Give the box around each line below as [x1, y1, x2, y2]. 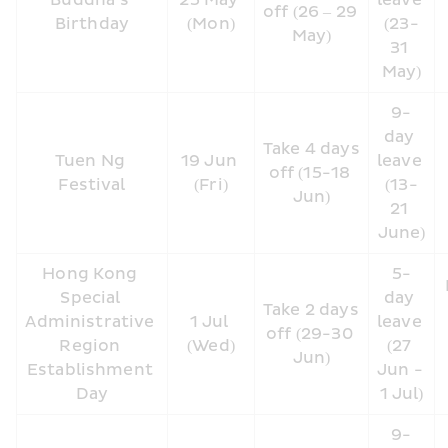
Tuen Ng [54, 151, 125, 171]
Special [60, 288, 121, 308]
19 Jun [180, 151, 237, 171]
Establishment [26, 360, 153, 380]
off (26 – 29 [263, 2, 357, 22]
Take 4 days [263, 139, 360, 159]
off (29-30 [266, 324, 353, 344]
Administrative [25, 312, 155, 332]
